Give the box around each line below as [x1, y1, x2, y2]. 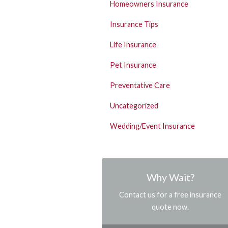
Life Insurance [110, 40, 156, 49]
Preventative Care [110, 80, 170, 90]
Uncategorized [110, 101, 158, 110]
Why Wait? [146, 170, 194, 183]
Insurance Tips [110, 19, 158, 28]
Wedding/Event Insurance [110, 121, 195, 130]
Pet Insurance [110, 60, 156, 69]
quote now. [152, 202, 189, 211]
